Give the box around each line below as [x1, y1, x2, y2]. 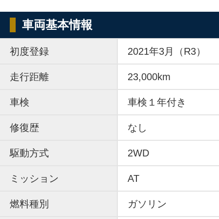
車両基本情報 [22, 18, 92, 31]
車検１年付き [128, 96, 186, 108]
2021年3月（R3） [128, 45, 206, 57]
